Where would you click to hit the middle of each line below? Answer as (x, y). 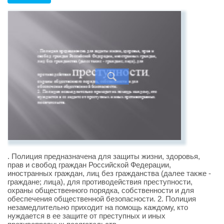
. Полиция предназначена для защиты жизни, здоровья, (104, 156)
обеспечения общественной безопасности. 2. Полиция (102, 199)
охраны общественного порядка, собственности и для (101, 190)
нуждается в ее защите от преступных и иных (86, 216)
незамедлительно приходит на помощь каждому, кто (98, 207)
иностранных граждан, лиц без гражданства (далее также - (109, 173)
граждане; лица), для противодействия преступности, (100, 182)
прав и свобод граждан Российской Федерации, (89, 165)
